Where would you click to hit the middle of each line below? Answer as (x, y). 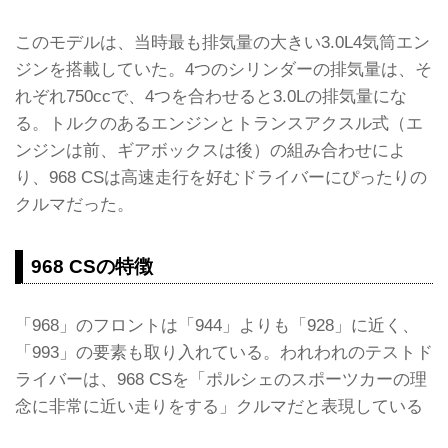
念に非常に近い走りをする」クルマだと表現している (219, 405)
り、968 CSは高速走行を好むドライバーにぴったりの (221, 177)
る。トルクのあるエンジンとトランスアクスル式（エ (219, 123)
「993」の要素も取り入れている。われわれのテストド (224, 351)
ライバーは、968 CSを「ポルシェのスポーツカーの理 (221, 378)
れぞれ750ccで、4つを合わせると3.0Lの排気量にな (211, 96)
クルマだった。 (74, 204)
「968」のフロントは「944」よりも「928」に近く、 (217, 324)
